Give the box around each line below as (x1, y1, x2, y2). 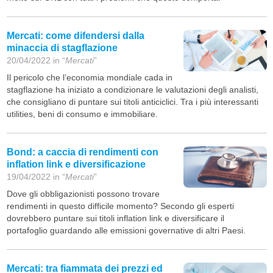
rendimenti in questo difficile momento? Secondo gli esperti (6, 201, 234, 211)
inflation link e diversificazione (6, 159, 146, 170)
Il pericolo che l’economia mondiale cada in (6, 73, 172, 83)
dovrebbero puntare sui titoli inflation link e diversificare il (6, 213, 224, 224)
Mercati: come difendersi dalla (6, 30, 144, 41)
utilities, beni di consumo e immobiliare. (6, 109, 158, 119)
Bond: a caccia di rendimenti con (6, 147, 158, 158)
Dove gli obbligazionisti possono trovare (6, 189, 160, 199)
